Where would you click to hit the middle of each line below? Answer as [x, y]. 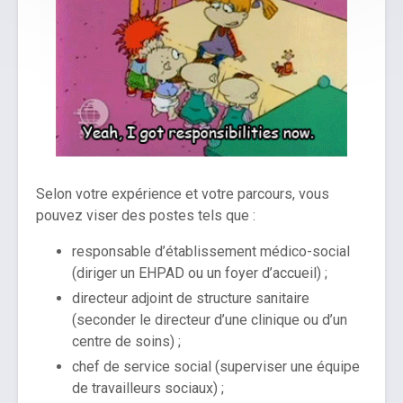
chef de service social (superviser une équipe [216, 367]
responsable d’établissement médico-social [211, 252]
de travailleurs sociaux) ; [150, 389]
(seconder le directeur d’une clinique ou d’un [210, 320]
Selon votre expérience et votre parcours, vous [183, 194]
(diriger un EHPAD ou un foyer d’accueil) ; [200, 273]
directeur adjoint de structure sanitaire [191, 299]
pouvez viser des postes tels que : [148, 216]
